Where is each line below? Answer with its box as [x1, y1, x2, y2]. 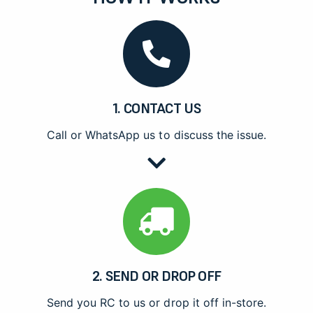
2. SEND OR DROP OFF [92, 267, 221, 285]
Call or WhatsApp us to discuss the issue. [47, 128, 266, 142]
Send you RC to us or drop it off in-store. [47, 296, 266, 310]
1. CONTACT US [112, 99, 201, 117]
